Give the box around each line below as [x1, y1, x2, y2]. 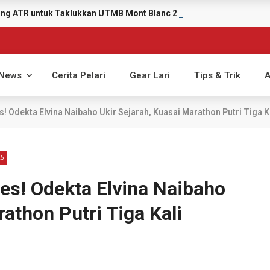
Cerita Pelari [52, 70, 105, 81]
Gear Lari [130, 70, 170, 81]
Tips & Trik [194, 70, 240, 81]
